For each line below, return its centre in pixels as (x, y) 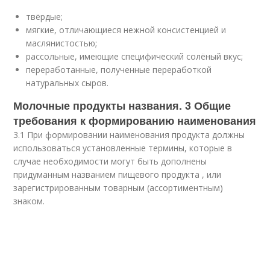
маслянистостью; (62, 43)
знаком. (29, 201)
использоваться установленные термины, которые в (123, 148)
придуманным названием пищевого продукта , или (118, 174)
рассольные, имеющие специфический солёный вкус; (135, 56)
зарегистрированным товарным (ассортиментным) (118, 188)
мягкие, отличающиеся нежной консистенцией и (126, 30)
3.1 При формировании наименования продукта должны (129, 135)
